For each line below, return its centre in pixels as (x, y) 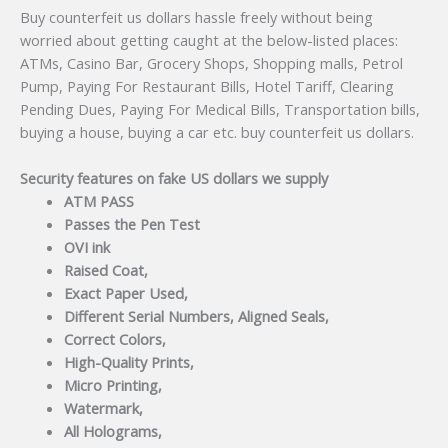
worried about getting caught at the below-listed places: (209, 40)
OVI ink (86, 247)
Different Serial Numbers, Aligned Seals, (196, 316)
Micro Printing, (112, 385)
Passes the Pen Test (131, 224)
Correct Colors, (114, 339)
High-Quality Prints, (128, 362)
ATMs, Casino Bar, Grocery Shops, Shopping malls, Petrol (211, 63)
